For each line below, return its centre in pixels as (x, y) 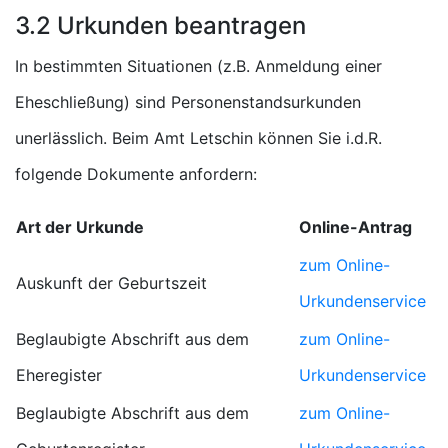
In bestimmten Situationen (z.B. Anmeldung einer (198, 66)
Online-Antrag (355, 227)
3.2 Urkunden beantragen (160, 25)
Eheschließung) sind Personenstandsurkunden (188, 102)
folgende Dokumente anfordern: (136, 174)
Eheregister (59, 375)
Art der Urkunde (80, 227)
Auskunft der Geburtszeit (111, 283)
